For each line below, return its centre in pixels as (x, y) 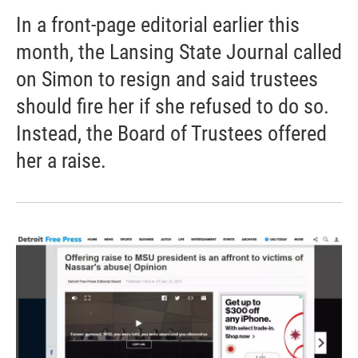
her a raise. (61, 161)
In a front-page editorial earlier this (158, 25)
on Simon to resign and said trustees (167, 80)
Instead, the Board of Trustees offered (171, 134)
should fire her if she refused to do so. (173, 107)
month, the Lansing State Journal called (179, 52)
